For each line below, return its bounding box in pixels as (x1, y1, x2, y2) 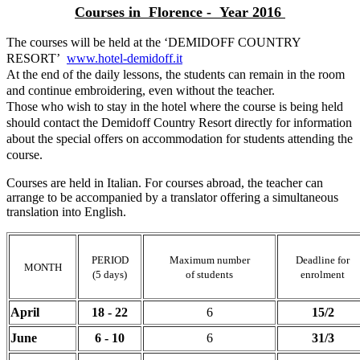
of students (186, 268, 233, 280)
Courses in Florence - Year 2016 (75, 3, 281, 20)
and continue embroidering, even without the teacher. (6, 83, 275, 97)
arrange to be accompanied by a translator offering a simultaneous (6, 190, 338, 204)
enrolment (301, 268, 345, 280)
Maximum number (169, 253, 250, 266)
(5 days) (92, 268, 127, 280)
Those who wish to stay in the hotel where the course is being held (6, 99, 343, 113)
